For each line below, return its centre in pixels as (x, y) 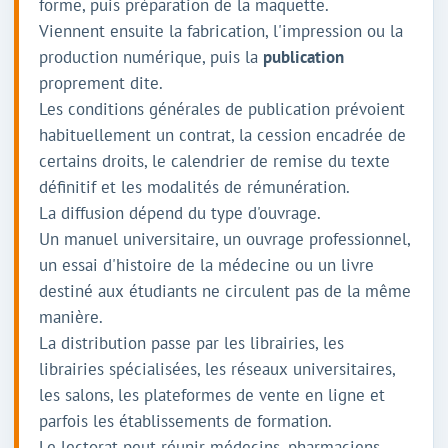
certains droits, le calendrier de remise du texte (214, 161)
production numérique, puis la (151, 57)
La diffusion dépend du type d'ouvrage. (180, 213)
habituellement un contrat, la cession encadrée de (222, 135)
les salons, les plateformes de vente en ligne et (212, 395)
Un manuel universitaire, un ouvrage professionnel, (224, 239)
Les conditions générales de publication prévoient (222, 109)
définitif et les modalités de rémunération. (194, 187)
